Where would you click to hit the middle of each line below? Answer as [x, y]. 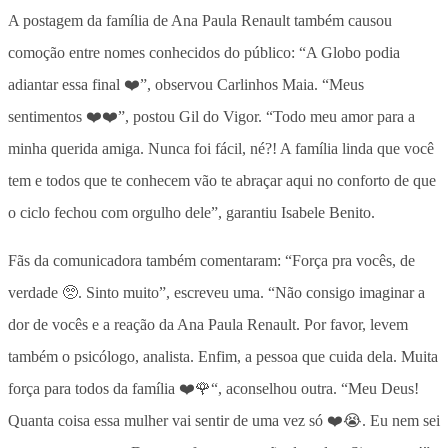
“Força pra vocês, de [350, 260]
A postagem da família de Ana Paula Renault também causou [200, 20]
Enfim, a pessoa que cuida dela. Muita [316, 356]
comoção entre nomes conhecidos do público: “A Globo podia [204, 52]
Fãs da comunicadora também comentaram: [146, 260]
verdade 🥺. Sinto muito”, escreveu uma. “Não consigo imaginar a [216, 292]
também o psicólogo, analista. [101, 356]
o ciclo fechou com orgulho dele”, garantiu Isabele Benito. [191, 212]
